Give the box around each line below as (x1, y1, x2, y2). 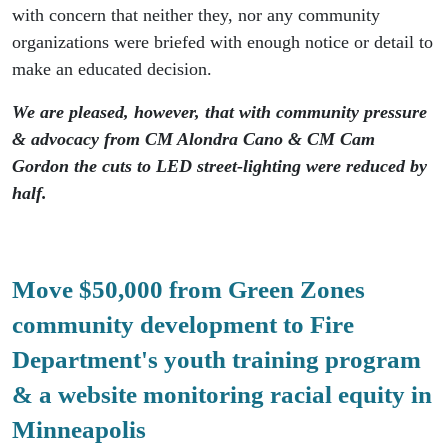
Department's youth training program (12, 345, 421, 373)
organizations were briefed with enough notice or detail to (12, 31, 433, 52)
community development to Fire (12, 310, 354, 338)
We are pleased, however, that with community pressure (12, 101, 427, 122)
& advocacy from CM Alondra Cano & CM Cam (12, 128, 375, 149)
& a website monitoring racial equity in (12, 380, 432, 408)
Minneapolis (12, 415, 146, 443)
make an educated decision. (12, 58, 212, 79)
